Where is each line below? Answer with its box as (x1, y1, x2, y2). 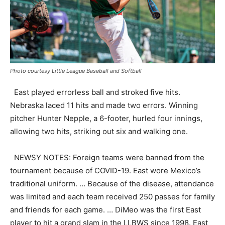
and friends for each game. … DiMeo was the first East (10, 204, 201, 214)
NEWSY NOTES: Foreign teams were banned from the (10, 152, 204, 162)
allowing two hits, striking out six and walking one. (10, 126, 188, 136)
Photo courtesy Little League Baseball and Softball (10, 67, 142, 74)
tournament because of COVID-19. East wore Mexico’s (10, 165, 201, 175)
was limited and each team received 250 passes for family (10, 191, 215, 201)
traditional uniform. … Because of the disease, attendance (10, 178, 214, 188)
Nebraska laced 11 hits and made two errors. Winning (10, 100, 198, 110)
